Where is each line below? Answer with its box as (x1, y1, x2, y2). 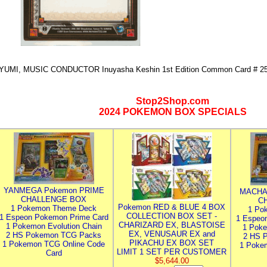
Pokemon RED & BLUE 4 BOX (118, 203, 225, 212)
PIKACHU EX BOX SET (129, 238, 214, 247)
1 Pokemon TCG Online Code (2, 240, 105, 249)
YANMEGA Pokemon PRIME (3, 186, 104, 195)
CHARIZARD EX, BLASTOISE (118, 221, 225, 229)
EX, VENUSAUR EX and (128, 229, 215, 238)
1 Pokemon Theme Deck (11, 204, 97, 213)
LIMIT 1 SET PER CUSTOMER (117, 247, 226, 256)
